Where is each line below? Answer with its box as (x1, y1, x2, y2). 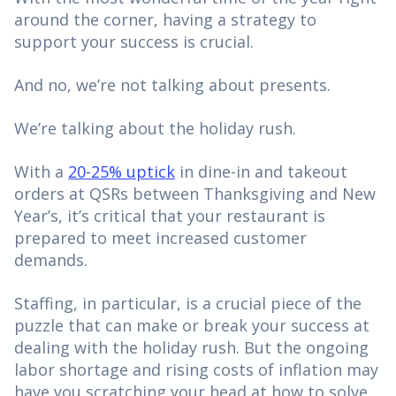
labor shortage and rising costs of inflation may (14, 358, 378, 380)
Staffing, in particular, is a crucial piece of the (14, 292, 362, 314)
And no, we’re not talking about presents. (14, 73, 335, 95)
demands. (14, 248, 92, 270)
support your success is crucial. (14, 30, 258, 52)
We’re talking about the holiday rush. (14, 117, 301, 139)
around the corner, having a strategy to (14, 8, 316, 30)
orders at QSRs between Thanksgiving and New (14, 182, 376, 204)
